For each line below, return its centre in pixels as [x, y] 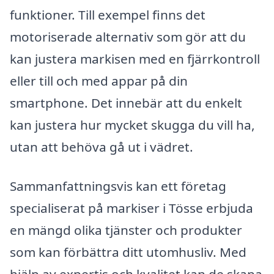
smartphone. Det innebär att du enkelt [126, 102]
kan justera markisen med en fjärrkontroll [135, 58]
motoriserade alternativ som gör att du [128, 36]
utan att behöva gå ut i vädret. [102, 146]
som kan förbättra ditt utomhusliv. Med [128, 252]
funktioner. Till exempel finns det [108, 14]
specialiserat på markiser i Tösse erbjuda [131, 208]
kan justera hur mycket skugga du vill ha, [132, 124]
